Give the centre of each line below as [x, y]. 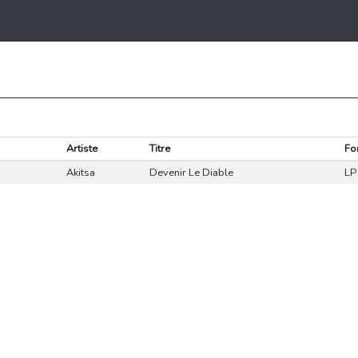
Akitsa [80, 173]
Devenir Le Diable [191, 173]
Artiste [82, 149]
